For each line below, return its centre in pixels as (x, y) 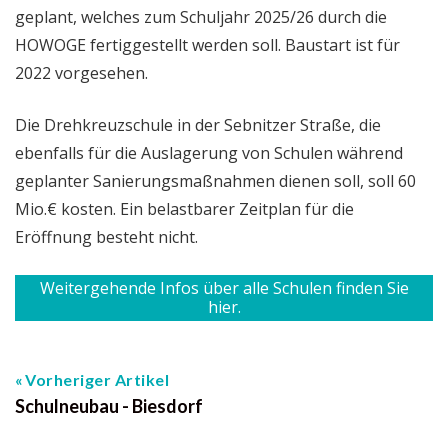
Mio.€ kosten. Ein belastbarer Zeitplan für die (184, 208)
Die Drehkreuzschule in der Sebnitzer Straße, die (198, 124)
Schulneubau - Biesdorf (109, 405)
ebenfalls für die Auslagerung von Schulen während (209, 152)
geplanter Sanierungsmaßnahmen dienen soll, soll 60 (215, 180)
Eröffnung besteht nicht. (106, 236)
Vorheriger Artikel (97, 379)
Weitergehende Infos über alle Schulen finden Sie (224, 287)
